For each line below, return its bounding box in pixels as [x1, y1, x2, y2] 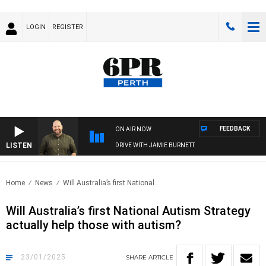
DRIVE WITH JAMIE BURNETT [115, 142, 195, 149]
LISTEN [6, 141, 32, 150]
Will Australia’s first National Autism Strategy [6, 204, 251, 218]
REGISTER [52, 23, 83, 31]
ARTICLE [148, 254, 173, 262]
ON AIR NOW [115, 126, 151, 133]
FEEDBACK [220, 125, 250, 132]
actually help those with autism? [6, 218, 181, 233]
